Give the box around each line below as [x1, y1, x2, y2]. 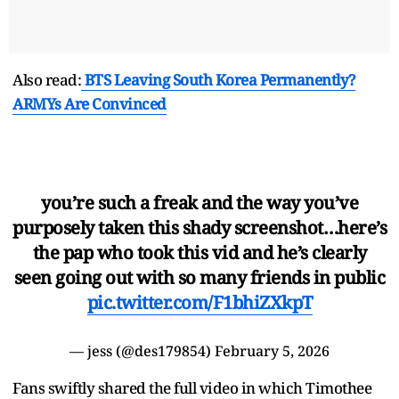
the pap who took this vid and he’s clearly [32, 240, 367, 265]
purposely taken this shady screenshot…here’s [12, 216, 387, 240]
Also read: [12, 69, 81, 91]
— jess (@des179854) [69, 341, 215, 362]
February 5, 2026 [215, 341, 330, 362]
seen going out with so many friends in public [13, 265, 386, 290]
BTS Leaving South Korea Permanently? [84, 69, 355, 91]
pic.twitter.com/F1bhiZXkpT [86, 290, 313, 315]
